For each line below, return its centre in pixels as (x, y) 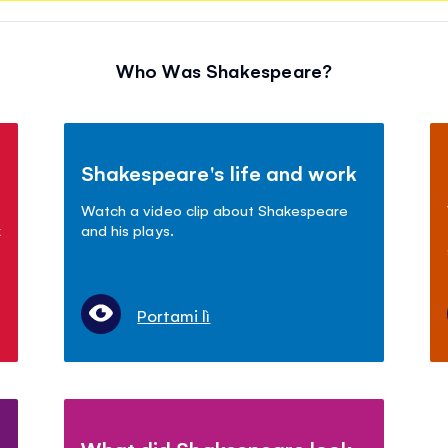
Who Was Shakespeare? (224, 70)
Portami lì (174, 315)
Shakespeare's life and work (219, 173)
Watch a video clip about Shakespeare (214, 210)
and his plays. (127, 230)
